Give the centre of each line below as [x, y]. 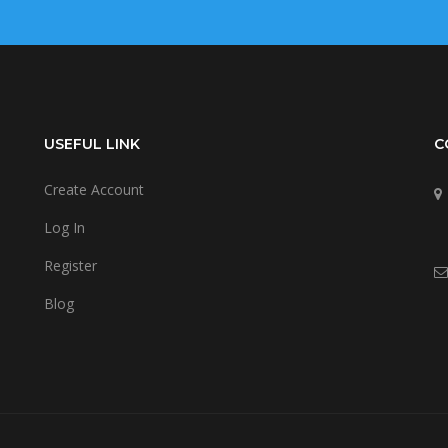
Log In [64, 227]
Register [70, 265]
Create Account [94, 189]
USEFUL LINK [92, 144]
